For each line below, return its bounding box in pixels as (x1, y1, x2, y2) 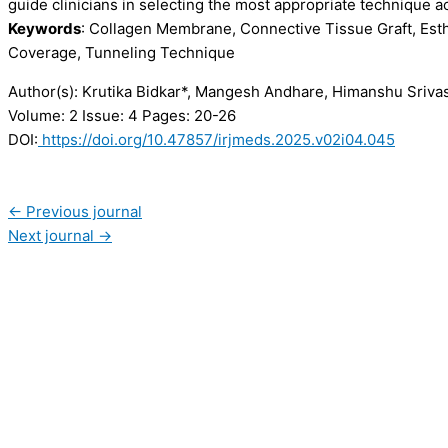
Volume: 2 (8, 106, 78, 126)
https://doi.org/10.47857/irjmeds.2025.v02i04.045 (38, 130, 395, 150)
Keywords (8, 19, 81, 39)
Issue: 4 (78, 106, 138, 126)
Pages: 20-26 (138, 106, 236, 126)
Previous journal (22, 202, 142, 222)
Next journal (8, 226, 98, 246)
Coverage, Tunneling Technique (8, 43, 235, 63)
